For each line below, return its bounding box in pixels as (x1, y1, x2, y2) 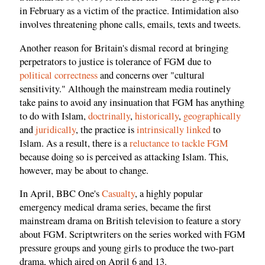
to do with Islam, (20, 109, 88, 122)
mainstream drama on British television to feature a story (20, 214, 241, 228)
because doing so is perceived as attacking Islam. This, (20, 150, 228, 163)
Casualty (102, 187, 135, 201)
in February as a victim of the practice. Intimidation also (20, 4, 238, 18)
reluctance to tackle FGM (130, 136, 228, 150)
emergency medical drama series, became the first (20, 201, 211, 214)
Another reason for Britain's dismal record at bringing (20, 41, 228, 54)
